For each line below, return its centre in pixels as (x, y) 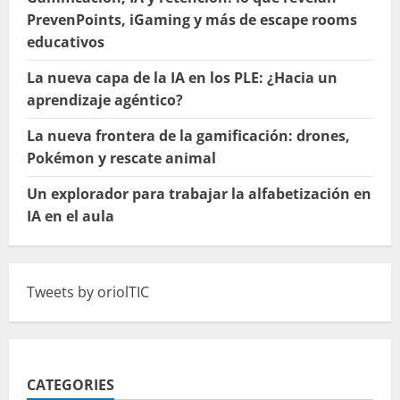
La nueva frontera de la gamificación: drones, (188, 136)
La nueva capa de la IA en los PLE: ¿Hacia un (182, 78)
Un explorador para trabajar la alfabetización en (199, 194)
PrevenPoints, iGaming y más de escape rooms (192, 20)
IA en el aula (71, 217)
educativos (66, 42)
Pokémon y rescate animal (121, 158)
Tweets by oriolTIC (88, 292)
